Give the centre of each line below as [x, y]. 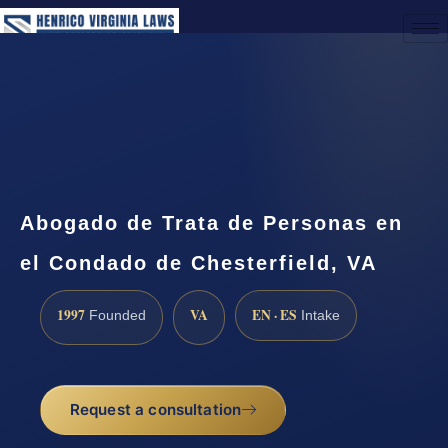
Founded [115, 316]
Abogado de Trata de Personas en [211, 222]
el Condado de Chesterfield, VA [198, 262]
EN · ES [274, 315]
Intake [318, 316]
